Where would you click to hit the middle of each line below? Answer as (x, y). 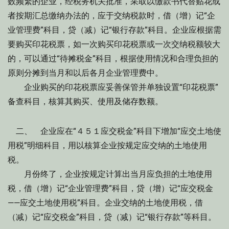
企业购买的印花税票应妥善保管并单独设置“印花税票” (113, 87)
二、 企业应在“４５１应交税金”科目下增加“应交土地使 (114, 131)
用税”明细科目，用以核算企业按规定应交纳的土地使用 (107, 145)
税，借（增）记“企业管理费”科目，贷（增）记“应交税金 (110, 188)
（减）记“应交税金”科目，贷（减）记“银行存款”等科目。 (112, 217)
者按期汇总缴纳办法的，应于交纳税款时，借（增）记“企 (111, 16)
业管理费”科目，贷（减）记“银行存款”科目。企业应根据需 (114, 30)
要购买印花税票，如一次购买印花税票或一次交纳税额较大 (114, 44)
